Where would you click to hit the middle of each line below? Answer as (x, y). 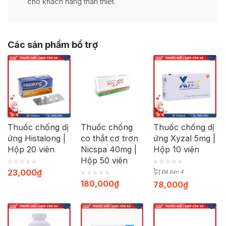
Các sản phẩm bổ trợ (53, 44)
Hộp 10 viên (177, 150)
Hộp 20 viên (31, 150)
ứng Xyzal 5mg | (185, 138)
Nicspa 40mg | (108, 150)
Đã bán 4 (173, 172)
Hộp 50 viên (104, 161)
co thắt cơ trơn (109, 138)
